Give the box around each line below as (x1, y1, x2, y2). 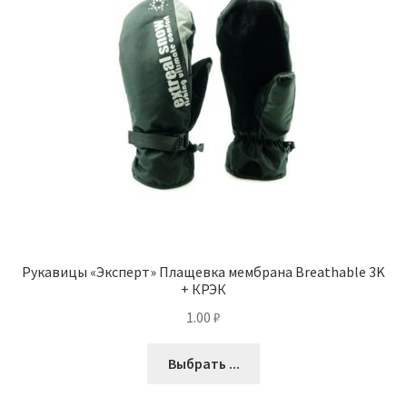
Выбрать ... (167, 353, 240, 372)
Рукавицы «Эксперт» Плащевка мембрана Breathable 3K (22, 263, 385, 282)
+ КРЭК (181, 280, 226, 299)
